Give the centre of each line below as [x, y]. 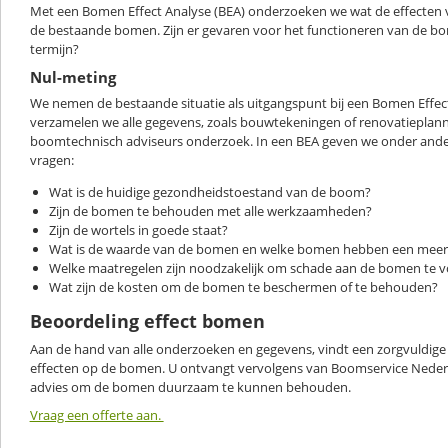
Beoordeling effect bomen [147, 320]
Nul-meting [72, 76]
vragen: [51, 159]
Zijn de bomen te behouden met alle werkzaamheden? [211, 210]
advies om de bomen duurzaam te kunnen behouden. [190, 386]
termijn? [54, 48]
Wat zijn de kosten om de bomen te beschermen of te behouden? [244, 286]
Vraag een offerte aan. [96, 414]
